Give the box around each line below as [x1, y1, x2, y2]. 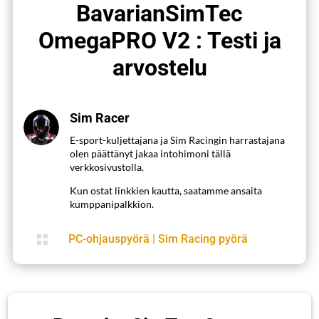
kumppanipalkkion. [70, 197, 154, 210]
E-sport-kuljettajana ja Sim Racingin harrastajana [70, 133, 285, 146]
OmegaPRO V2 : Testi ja [38, 26, 281, 54]
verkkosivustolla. [70, 160, 144, 173]
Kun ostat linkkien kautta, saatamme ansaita [70, 184, 262, 197]
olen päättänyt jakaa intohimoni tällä [70, 147, 231, 159]
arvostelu [112, 53, 207, 81]
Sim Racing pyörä [158, 231, 248, 246]
